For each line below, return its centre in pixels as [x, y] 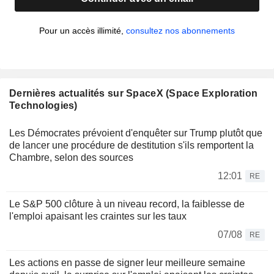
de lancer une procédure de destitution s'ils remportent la [131, 146]
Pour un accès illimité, [83, 31]
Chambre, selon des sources [71, 158]
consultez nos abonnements [180, 31]
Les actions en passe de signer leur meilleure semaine [127, 263]
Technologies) [43, 106]
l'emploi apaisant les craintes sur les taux [98, 217]
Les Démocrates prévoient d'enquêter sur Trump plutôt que [136, 133]
